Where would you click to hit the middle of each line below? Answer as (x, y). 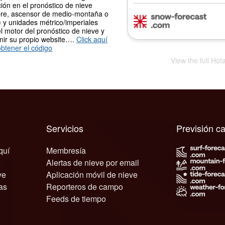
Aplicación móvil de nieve (92, 174)
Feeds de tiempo (76, 198)
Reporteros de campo (85, 186)
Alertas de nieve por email (93, 162)
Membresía (66, 150)
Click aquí (92, 39)
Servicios (65, 128)
